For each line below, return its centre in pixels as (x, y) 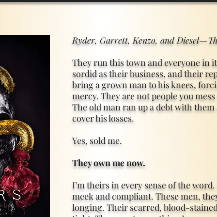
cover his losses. (103, 118)
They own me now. (109, 163)
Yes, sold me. (97, 140)
